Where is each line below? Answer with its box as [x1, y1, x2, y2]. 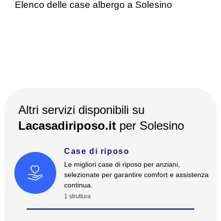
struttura [69, 193, 91, 200]
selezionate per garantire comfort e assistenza [64, 171, 209, 179]
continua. [64, 181, 93, 189]
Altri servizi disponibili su [18, 103, 145, 116]
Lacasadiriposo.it [18, 119, 119, 132]
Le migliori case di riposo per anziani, [64, 160, 180, 168]
